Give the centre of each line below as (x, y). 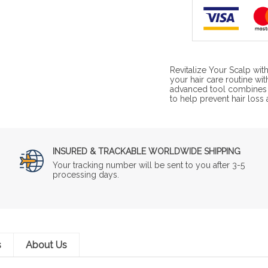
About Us (46, 245)
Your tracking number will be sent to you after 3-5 (149, 165)
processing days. (86, 174)
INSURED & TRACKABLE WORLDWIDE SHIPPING (147, 151)
